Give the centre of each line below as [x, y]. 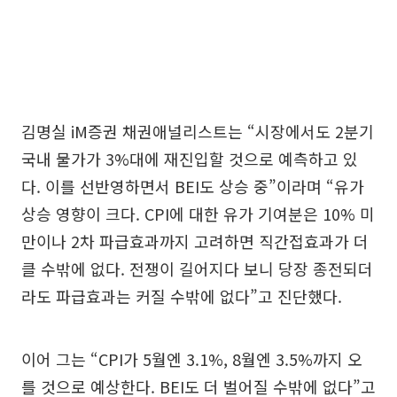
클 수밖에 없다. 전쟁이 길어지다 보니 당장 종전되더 [197, 268]
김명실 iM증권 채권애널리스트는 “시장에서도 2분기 [198, 131]
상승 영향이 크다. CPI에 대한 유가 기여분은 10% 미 [198, 213]
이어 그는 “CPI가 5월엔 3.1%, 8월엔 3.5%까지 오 [192, 358]
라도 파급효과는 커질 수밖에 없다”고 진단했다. [182, 296]
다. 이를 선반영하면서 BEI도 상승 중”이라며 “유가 [193, 186]
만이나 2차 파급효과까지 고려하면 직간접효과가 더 [195, 241]
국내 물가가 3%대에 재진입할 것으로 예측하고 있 [190, 158]
